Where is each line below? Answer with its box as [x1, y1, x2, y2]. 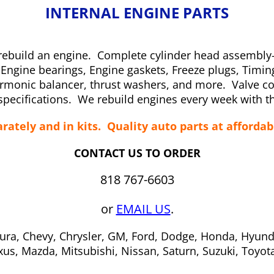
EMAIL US [116, 201, 171, 217]
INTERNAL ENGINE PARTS [45, 2, 229, 23]
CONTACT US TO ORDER [73, 146, 201, 160]
